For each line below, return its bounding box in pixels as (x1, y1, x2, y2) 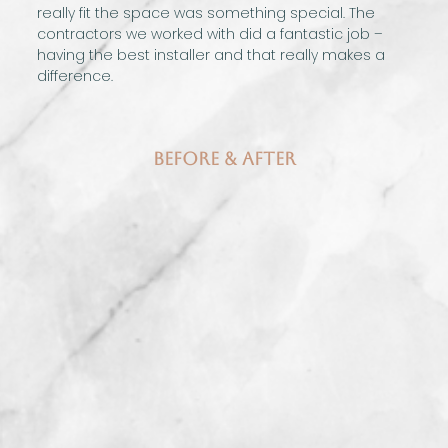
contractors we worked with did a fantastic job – (37, 24, 384, 45)
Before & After (152, 148, 296, 170)
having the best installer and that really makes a (37, 45, 386, 66)
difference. (37, 66, 114, 87)
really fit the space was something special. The (37, 3, 376, 24)
